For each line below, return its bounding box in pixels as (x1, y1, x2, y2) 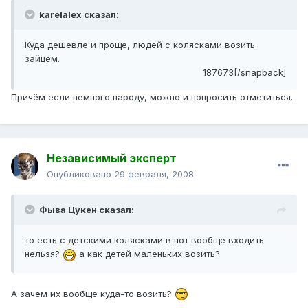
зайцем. (25, 53, 60, 65)
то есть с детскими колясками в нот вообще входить (25, 234, 264, 246)
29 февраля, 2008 (114, 168, 194, 180)
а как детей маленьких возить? (76, 248, 220, 260)
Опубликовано (47, 168, 114, 180)
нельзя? (25, 248, 63, 260)
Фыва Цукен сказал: (39, 204, 134, 216)
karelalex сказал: (37, 9, 119, 21)
